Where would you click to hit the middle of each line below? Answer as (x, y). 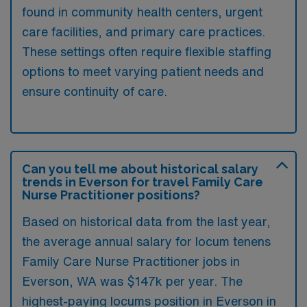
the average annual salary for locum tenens (146, 241)
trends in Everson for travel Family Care (143, 182)
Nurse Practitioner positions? (111, 195)
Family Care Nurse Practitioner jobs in (131, 261)
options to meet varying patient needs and (143, 71)
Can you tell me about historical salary (140, 169)
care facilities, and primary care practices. (144, 31)
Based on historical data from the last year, (146, 221)
